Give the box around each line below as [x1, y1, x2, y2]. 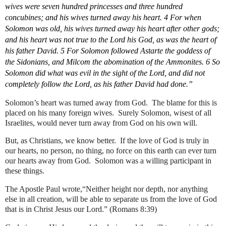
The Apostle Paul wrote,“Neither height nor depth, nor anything [5, 185, 208, 194]
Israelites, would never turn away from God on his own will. [5, 118, 203, 127]
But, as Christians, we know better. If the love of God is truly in [5, 136, 209, 145]
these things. [5, 166, 44, 176]
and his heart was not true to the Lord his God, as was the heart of [5, 35, 216, 44]
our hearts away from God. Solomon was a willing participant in [5, 156, 211, 165]
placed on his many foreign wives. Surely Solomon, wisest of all [5, 108, 211, 117]
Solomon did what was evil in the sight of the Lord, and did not [5, 68, 205, 77]
